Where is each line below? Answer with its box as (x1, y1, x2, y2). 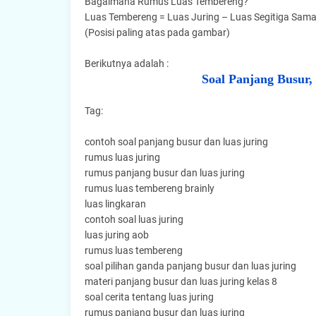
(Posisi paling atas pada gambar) (84, 27, 230, 38)
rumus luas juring (84, 152, 160, 163)
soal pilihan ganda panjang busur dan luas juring (84, 260, 296, 272)
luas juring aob (84, 229, 149, 241)
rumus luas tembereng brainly (84, 183, 214, 194)
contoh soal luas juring (84, 214, 183, 225)
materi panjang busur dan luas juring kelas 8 (84, 276, 277, 287)
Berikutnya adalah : (84, 58, 171, 69)
